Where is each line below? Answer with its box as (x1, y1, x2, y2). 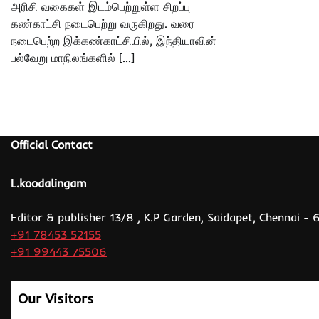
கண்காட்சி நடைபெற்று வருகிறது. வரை (11, 16, 194, 31)
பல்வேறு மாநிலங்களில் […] (11, 50, 135, 65)
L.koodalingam (11, 175, 87, 190)
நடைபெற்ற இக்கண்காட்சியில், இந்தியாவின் (11, 33, 216, 48)
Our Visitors (18, 289, 94, 307)
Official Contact (11, 137, 93, 152)
